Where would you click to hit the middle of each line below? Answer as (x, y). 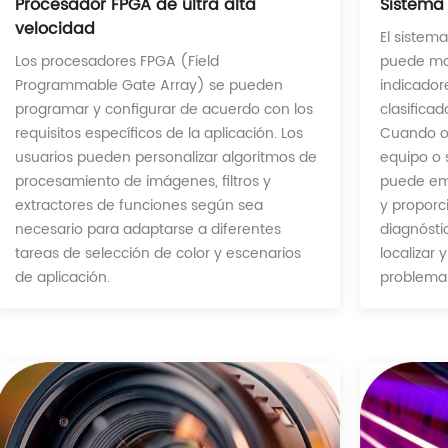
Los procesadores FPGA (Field (117, 62)
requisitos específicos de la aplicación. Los (159, 134)
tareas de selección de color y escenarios (158, 254)
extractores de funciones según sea (139, 206)
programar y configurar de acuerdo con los (164, 110)
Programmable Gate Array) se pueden (149, 86)
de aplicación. (63, 278)
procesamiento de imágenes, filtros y (143, 182)
